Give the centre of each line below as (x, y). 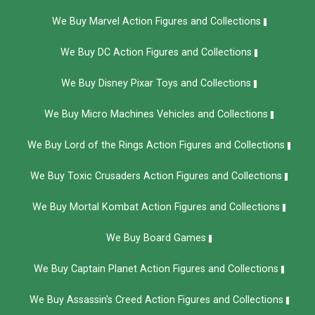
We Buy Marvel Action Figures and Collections (156, 22)
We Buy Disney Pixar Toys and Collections (156, 84)
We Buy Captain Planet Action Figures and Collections (156, 269)
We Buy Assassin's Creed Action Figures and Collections (156, 300)
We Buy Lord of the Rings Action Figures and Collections (156, 146)
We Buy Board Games (156, 238)
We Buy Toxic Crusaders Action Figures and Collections (156, 176)
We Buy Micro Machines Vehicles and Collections (156, 115)
